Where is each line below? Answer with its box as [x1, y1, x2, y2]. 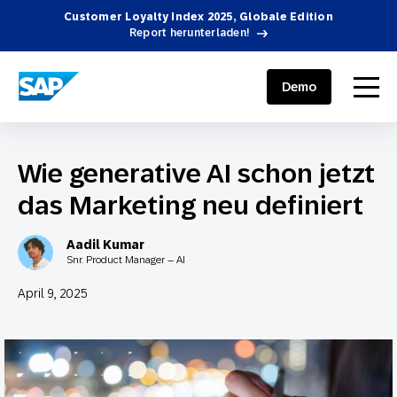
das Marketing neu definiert [18, 190, 363, 221]
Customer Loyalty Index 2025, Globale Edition [64, 11, 333, 23]
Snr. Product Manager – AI [66, 253, 185, 266]
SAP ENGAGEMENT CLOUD [18, 74, 170, 89]
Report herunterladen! [128, 27, 251, 39]
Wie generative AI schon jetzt [18, 158, 375, 189]
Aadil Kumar [66, 237, 144, 252]
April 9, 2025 [18, 286, 88, 300]
